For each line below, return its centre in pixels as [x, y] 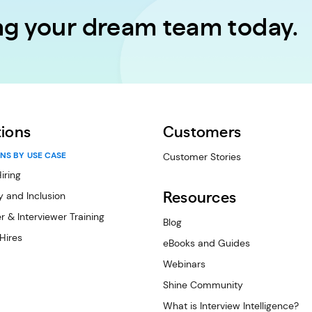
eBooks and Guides [206, 243]
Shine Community [203, 285]
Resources [200, 198]
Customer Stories [202, 157]
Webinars [184, 264]
